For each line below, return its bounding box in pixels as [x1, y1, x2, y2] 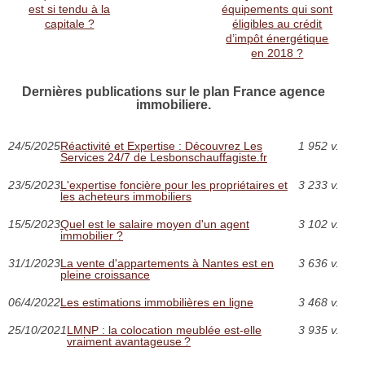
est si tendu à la [29, 2, 111, 15]
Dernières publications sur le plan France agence [21, 85, 325, 99]
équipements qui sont [222, 2, 333, 15]
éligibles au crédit [232, 17, 323, 30]
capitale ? [44, 17, 95, 30]
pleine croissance [60, 268, 150, 281]
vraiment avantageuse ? [67, 335, 191, 348]
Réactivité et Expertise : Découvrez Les [60, 139, 262, 152]
